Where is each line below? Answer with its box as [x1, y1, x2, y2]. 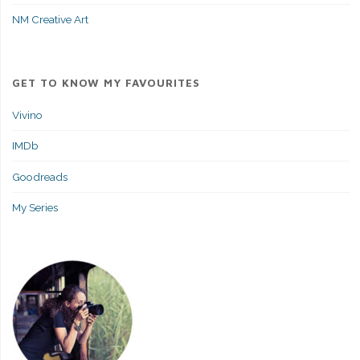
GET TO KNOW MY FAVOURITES [11, 76, 200, 90]
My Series [11, 201, 58, 215]
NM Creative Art [11, 13, 88, 27]
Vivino [11, 108, 43, 121]
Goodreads [11, 170, 67, 183]
